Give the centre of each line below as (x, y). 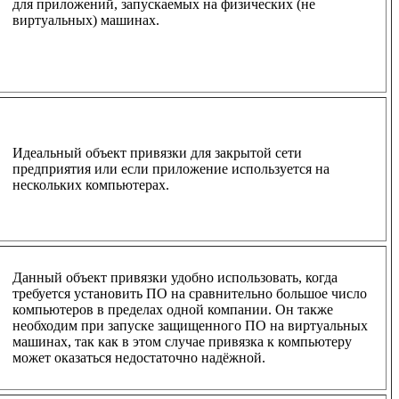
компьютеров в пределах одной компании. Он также (173, 309)
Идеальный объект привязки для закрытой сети (157, 152)
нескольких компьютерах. (91, 184)
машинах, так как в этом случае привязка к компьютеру (182, 341)
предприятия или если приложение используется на (171, 168)
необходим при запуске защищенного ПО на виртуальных (190, 325)
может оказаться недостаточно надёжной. (139, 357)
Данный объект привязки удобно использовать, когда (175, 277)
